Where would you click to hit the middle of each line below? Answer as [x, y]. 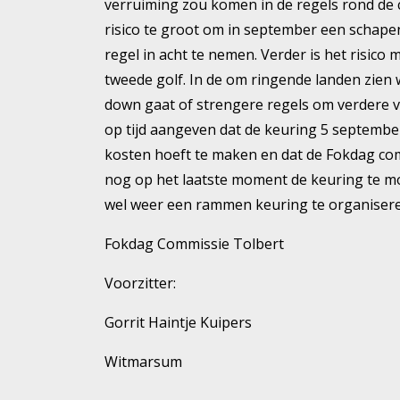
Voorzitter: [140, 283]
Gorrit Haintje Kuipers [178, 322]
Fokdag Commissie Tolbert [194, 243]
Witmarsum [143, 361]
